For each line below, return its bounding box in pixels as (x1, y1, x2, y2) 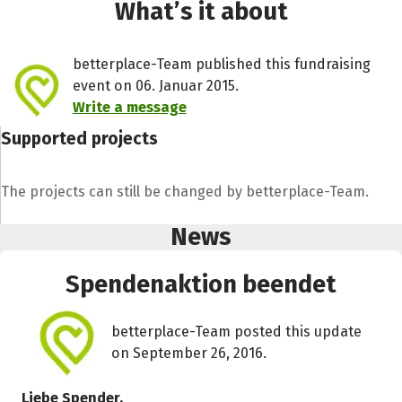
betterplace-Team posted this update (111, 322, 363, 340)
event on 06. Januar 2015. (72, 77, 239, 95)
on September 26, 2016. (111, 344, 267, 362)
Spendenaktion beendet (66, 269, 336, 299)
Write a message (72, 99, 187, 117)
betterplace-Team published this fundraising (72, 56, 371, 74)
